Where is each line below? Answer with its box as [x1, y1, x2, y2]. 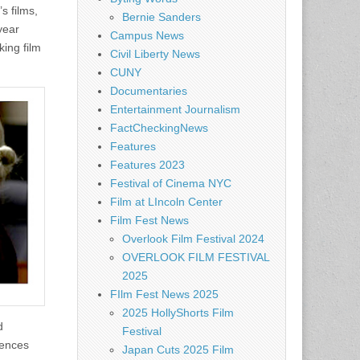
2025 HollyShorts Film [122, 306, 234, 319]
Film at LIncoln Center [110, 195, 223, 208]
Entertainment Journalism [110, 103, 240, 116]
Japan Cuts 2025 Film [122, 343, 234, 356]
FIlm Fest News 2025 [110, 288, 219, 301]
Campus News [110, 29, 184, 42]
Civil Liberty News [110, 47, 200, 60]
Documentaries [110, 84, 187, 97]
